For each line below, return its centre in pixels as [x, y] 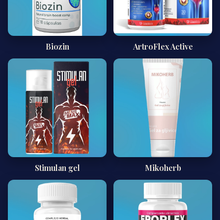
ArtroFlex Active [163, 46]
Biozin [57, 46]
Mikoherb [163, 168]
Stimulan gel [57, 168]
